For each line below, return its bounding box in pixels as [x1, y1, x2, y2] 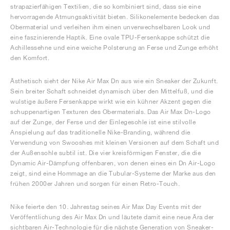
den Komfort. [10, 54, 49, 62]
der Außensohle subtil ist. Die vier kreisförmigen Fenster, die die [10, 149, 201, 157]
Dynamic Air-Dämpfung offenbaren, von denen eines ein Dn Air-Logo [10, 159, 215, 167]
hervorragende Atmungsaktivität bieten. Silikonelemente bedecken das [10, 13, 220, 21]
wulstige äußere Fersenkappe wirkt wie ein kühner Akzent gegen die [10, 98, 212, 105]
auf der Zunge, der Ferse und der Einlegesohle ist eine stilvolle [10, 118, 196, 126]
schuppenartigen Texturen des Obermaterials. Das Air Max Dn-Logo [10, 108, 211, 116]
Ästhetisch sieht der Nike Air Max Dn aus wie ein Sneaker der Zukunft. [10, 77, 218, 85]
